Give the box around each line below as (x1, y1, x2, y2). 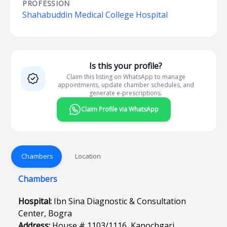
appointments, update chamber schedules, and (57, 81, 194, 89)
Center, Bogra (18, 208, 72, 219)
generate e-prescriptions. (89, 89, 162, 97)
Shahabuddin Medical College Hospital (22, 9, 168, 20)
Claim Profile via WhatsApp (81, 105, 159, 113)
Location (74, 151, 101, 161)
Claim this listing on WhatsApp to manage (66, 72, 185, 81)
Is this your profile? (89, 60, 162, 71)
